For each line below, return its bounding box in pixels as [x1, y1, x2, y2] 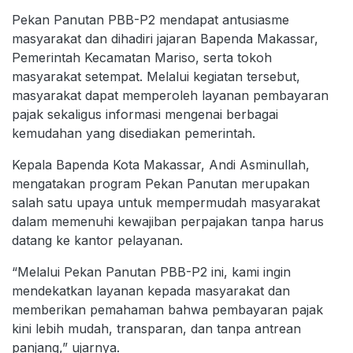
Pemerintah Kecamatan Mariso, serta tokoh [12, 50, 272, 66]
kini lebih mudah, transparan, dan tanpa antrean [12, 321, 301, 337]
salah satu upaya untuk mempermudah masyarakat [12, 195, 320, 211]
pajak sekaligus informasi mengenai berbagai [12, 106, 278, 123]
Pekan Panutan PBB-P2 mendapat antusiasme [12, 12, 289, 28]
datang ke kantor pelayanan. [12, 232, 183, 249]
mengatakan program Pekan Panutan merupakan [12, 176, 310, 192]
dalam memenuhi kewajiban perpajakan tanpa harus [12, 214, 324, 230]
